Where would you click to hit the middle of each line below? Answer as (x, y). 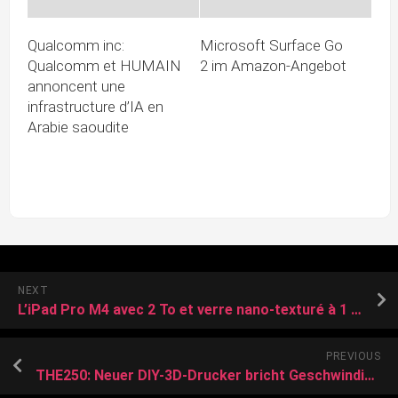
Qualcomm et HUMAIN (104, 65)
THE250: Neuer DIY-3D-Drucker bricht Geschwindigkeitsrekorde (370, 375)
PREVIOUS (353, 356)
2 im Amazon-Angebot (273, 65)
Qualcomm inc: (76, 45)
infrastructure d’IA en (96, 106)
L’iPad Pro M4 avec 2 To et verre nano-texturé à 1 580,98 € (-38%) (356, 309)
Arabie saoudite (78, 127)
